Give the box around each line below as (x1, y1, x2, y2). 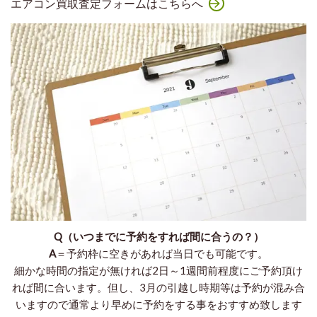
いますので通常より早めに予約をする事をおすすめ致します (15, 298, 302, 311)
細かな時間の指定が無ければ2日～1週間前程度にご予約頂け (14, 264, 303, 277)
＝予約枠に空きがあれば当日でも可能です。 (56, 247, 268, 260)
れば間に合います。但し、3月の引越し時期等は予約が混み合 (12, 281, 305, 294)
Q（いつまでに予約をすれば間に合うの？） (53, 230, 264, 243)
